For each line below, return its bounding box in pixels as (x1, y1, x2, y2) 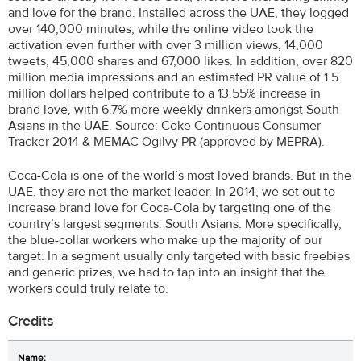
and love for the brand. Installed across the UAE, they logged (8, 5, 349, 22)
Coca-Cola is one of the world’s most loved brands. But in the (8, 168, 351, 185)
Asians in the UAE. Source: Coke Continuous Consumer (8, 118, 321, 135)
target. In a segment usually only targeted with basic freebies (8, 248, 350, 265)
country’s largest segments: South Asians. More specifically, (8, 216, 342, 233)
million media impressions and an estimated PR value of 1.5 (8, 69, 338, 86)
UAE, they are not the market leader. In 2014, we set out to (8, 184, 335, 201)
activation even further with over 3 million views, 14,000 (8, 37, 323, 54)
